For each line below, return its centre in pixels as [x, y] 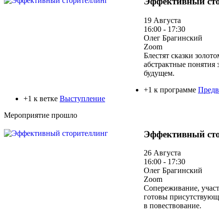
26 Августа [162, 153]
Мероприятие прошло [41, 115]
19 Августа [162, 20]
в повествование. [173, 206]
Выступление [82, 98]
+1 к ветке [42, 98]
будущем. [159, 73]
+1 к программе [171, 89]
